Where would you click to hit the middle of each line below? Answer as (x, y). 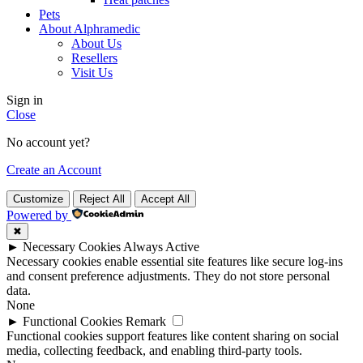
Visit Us (92, 73)
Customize (38, 199)
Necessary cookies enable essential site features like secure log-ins (175, 262)
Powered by (37, 216)
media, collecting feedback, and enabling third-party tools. (154, 351)
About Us (96, 44)
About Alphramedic (90, 29)
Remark (146, 322)
